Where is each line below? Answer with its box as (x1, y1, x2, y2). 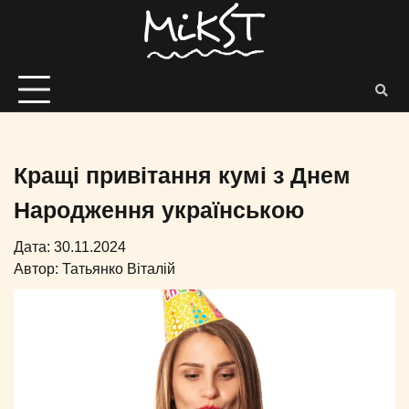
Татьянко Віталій (62, 261, 175, 277)
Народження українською (14, 197, 304, 223)
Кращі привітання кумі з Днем (14, 163, 351, 188)
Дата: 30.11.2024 (14, 239, 126, 255)
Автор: (14, 261, 62, 277)
